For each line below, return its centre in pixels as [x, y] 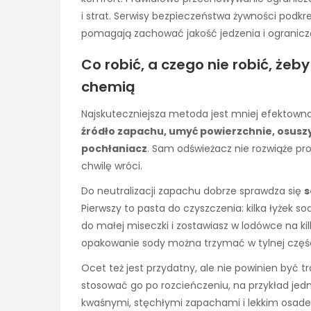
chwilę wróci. [112, 166]
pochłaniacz [114, 148]
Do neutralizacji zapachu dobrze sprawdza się [193, 191]
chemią [108, 86]
